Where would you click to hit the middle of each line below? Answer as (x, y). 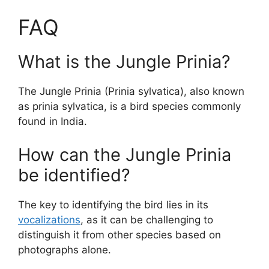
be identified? (74, 175)
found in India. (53, 122)
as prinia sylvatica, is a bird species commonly (129, 107)
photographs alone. (65, 249)
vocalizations (49, 219)
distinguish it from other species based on (119, 234)
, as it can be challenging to (147, 219)
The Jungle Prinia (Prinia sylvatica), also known (131, 92)
